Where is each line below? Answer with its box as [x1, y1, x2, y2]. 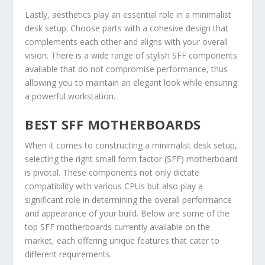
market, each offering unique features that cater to [25, 235, 220, 247]
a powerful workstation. [25, 90, 116, 102]
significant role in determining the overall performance [25, 194, 232, 206]
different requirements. [25, 248, 112, 260]
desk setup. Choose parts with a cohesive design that [25, 22, 229, 34]
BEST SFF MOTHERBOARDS [25, 115, 201, 134]
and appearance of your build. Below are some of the [25, 208, 230, 219]
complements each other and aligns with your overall [25, 35, 228, 47]
